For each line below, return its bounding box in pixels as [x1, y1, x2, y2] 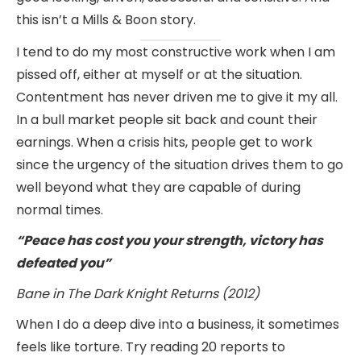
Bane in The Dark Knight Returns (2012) [16, 284, 259, 303]
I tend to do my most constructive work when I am [16, 42, 335, 61]
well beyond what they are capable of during [16, 177, 301, 197]
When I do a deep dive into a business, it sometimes [16, 314, 339, 334]
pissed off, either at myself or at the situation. [16, 64, 302, 84]
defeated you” [16, 253, 114, 272]
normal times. [16, 200, 106, 219]
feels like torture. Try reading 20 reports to [16, 337, 285, 356]
